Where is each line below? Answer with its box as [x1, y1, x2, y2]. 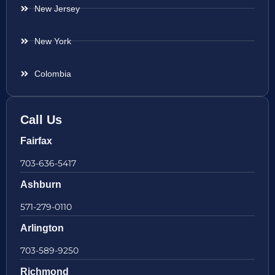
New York [34, 36, 71, 46]
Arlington [20, 222, 64, 233]
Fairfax [20, 135, 52, 146]
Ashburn [20, 179, 61, 190]
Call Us [20, 112, 62, 126]
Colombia [34, 68, 71, 79]
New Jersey [34, 3, 80, 14]
